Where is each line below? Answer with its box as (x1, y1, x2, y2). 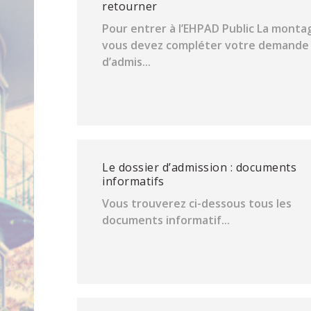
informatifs (102, 174, 165, 189)
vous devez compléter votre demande (102, 37, 310, 53)
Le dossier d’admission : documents (102, 160, 297, 175)
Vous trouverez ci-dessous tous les (102, 196, 292, 211)
